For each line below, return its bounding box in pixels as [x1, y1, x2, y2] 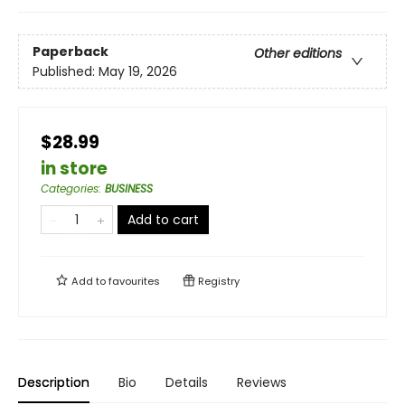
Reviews [237, 373, 287, 392]
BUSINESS [105, 181, 153, 197]
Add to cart [127, 211, 199, 230]
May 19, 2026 [99, 61, 177, 80]
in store [41, 156, 108, 182]
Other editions [254, 43, 342, 62]
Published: [33, 61, 99, 80]
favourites [108, 274, 160, 289]
